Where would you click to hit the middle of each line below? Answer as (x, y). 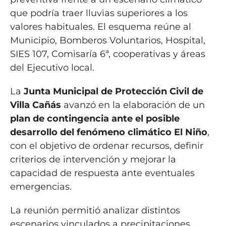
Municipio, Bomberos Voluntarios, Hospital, (107, 41)
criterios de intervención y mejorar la (93, 160)
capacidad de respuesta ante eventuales (102, 173)
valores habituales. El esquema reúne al (100, 27)
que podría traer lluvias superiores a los (99, 13)
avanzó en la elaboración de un (133, 105)
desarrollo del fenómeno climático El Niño (108, 132)
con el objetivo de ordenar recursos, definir (106, 146)
